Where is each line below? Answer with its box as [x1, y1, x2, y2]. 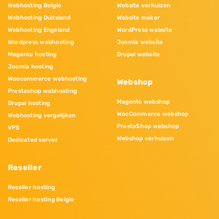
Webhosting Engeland [8, 26, 70, 33]
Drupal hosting [8, 99, 50, 107]
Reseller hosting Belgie [8, 196, 74, 203]
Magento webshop [117, 98, 170, 105]
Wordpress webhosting [8, 38, 74, 45]
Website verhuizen [117, 1, 171, 9]
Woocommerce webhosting [8, 75, 87, 82]
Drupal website [117, 50, 160, 58]
